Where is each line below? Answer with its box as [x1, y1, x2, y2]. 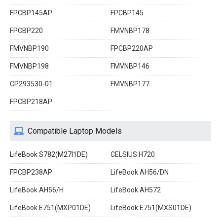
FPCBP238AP [10, 168, 52, 176]
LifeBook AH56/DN [110, 168, 169, 176]
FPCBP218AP [10, 97, 52, 106]
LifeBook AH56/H [10, 185, 64, 194]
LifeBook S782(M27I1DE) [10, 150, 88, 158]
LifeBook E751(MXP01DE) [10, 203, 91, 212]
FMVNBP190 [10, 44, 49, 52]
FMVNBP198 [10, 62, 49, 70]
